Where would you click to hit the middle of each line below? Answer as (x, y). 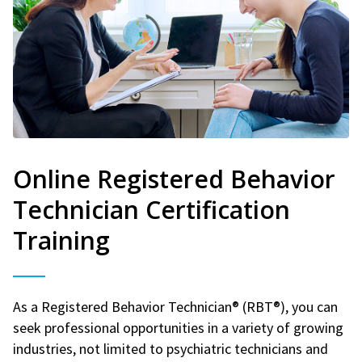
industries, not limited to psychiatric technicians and (170, 348)
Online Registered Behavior (174, 179)
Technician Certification (152, 209)
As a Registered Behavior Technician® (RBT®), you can (175, 306)
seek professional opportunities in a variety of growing (178, 327)
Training (61, 240)
